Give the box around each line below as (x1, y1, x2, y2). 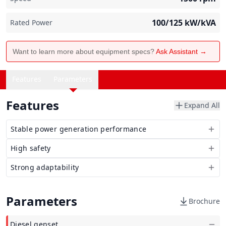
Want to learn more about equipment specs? (13, 47, 156, 55)
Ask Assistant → (156, 47, 207, 55)
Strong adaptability (11, 162, 79, 172)
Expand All (184, 100, 220, 110)
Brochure (189, 196, 220, 206)
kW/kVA (185, 17, 216, 28)
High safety (11, 143, 51, 153)
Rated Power (10, 18, 52, 27)
